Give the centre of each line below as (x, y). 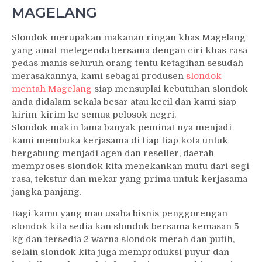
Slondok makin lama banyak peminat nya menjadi (122, 127)
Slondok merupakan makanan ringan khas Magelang (129, 37)
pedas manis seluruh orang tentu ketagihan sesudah (127, 63)
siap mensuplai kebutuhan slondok (170, 89)
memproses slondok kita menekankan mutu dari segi (130, 166)
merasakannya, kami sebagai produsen (99, 76)
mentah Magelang (52, 89)
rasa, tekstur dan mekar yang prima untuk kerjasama (130, 179)
